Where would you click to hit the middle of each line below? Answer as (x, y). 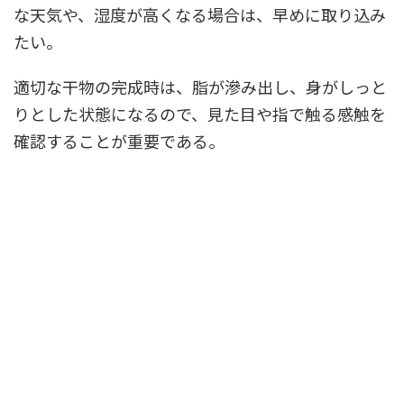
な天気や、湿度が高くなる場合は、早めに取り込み (200, 14)
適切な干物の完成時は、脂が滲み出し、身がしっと (200, 86)
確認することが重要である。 (119, 140)
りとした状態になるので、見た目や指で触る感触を (200, 113)
